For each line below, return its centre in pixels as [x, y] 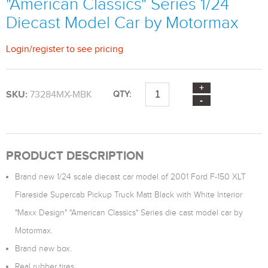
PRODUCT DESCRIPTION [75, 156]
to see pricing [94, 49]
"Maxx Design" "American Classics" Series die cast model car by [129, 213]
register [48, 49]
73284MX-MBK [61, 94]
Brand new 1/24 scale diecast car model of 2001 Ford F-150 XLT [130, 177]
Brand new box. [43, 249]
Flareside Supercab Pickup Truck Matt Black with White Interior [129, 195]
